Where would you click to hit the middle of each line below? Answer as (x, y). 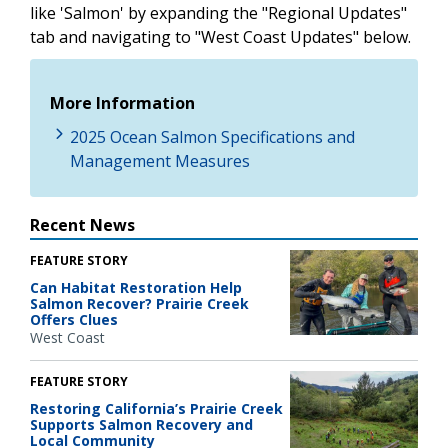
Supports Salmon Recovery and (141, 425)
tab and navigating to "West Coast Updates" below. (220, 36)
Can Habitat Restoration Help (136, 287)
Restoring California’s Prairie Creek (156, 409)
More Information (122, 102)
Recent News (82, 224)
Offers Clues (74, 319)
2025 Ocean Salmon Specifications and (212, 136)
